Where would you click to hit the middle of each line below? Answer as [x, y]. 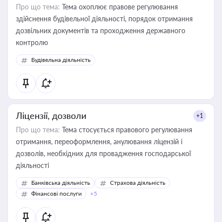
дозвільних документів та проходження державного [101, 30]
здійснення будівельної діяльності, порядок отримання [104, 19]
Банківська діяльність [61, 183]
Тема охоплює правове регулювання [119, 7]
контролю [32, 42]
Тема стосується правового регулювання [126, 130]
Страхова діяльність [138, 183]
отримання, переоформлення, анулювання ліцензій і [99, 141]
